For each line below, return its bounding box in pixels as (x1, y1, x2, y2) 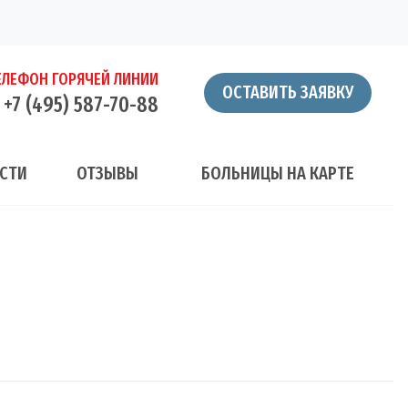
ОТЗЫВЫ (76, 162, 138, 184)
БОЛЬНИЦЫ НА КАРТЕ (201, 162, 354, 184)
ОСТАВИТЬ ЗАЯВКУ (222, 81, 353, 103)
